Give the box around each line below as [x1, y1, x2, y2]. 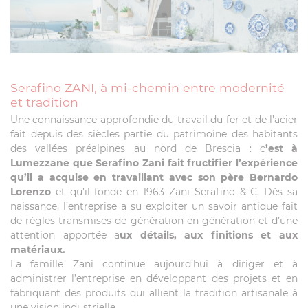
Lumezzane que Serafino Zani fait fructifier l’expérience [10, 156, 298, 169]
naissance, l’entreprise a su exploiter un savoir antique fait [10, 199, 298, 212]
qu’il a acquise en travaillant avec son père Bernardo [10, 170, 298, 184]
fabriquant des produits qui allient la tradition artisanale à [10, 286, 298, 299]
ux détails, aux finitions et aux [120, 228, 298, 241]
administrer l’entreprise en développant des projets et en [10, 272, 298, 285]
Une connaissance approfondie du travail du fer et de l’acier [10, 113, 298, 126]
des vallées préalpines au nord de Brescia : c [10, 142, 265, 155]
